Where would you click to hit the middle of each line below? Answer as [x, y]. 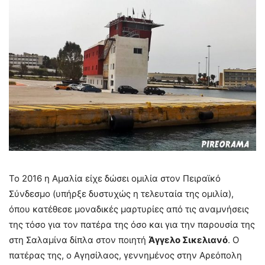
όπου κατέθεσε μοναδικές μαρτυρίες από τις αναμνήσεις [129, 209]
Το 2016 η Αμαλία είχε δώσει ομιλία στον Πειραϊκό [115, 179]
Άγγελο [164, 240]
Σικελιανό [205, 240]
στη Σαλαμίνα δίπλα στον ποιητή [79, 240]
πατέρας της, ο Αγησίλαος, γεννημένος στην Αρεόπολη [125, 256]
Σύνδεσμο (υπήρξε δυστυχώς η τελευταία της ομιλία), [121, 194]
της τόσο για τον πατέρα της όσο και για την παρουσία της [132, 225]
